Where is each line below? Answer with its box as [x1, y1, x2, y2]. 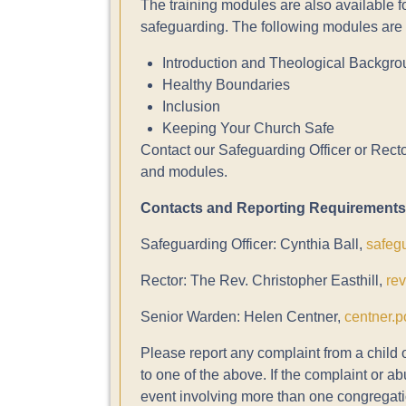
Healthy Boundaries [161, 77, 290, 93]
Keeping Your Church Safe [161, 121, 334, 137]
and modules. [140, 164, 231, 180]
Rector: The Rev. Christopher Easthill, [140, 273, 386, 289]
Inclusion [161, 99, 220, 115]
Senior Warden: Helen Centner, [140, 309, 344, 325]
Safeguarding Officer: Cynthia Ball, [140, 237, 366, 253]
